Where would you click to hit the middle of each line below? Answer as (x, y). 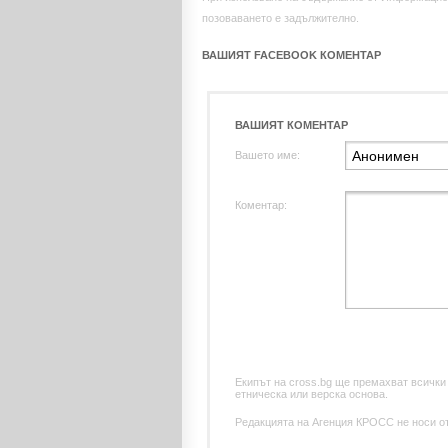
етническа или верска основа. (311, 394)
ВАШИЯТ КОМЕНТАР (291, 125)
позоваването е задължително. (280, 18)
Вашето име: (267, 155)
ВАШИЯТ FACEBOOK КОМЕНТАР (291, 55)
